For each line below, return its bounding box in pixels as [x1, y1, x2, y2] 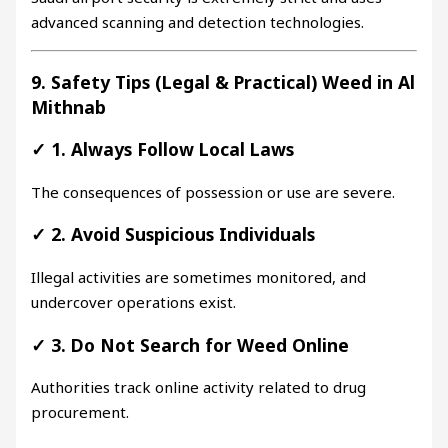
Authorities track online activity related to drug [31, 377, 367, 398]
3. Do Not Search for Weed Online [51, 332, 350, 357]
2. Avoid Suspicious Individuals [51, 222, 316, 247]
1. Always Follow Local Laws [51, 137, 295, 162]
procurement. [31, 402, 130, 423]
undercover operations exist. [31, 292, 237, 313]
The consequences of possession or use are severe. [31, 181, 396, 202]
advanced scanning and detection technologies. [31, 12, 365, 33]
